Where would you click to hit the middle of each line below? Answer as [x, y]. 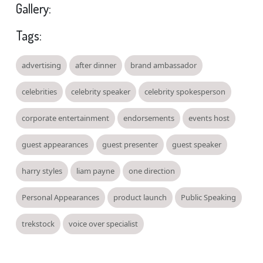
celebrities [39, 92]
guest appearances [55, 144]
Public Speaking [208, 197]
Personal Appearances [60, 197]
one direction [151, 171]
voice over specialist [103, 224]
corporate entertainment [65, 118]
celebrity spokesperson [185, 92]
